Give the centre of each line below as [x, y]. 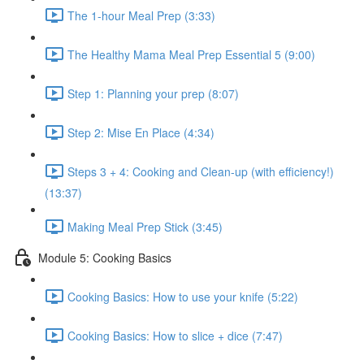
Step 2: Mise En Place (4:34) [141, 132]
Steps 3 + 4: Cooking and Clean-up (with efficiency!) [201, 171]
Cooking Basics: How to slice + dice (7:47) [175, 335]
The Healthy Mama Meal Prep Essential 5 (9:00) [191, 54]
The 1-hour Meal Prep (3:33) [141, 15]
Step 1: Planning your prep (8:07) [153, 93]
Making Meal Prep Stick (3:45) [145, 226]
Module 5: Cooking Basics [105, 257]
